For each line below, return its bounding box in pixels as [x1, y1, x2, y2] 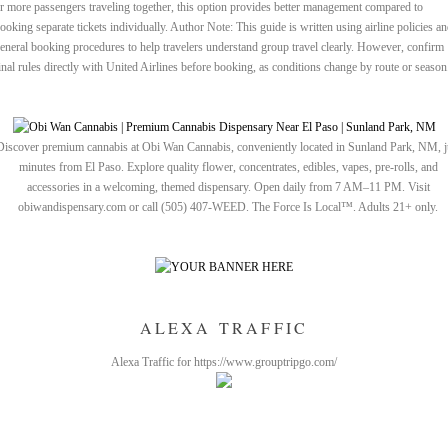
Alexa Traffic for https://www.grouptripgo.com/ [111, 355, 337, 369]
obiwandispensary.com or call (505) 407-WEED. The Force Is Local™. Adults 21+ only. [18, 200, 438, 214]
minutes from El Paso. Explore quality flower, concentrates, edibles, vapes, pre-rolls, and [18, 160, 438, 174]
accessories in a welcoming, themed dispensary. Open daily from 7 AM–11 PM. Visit [26, 180, 430, 194]
